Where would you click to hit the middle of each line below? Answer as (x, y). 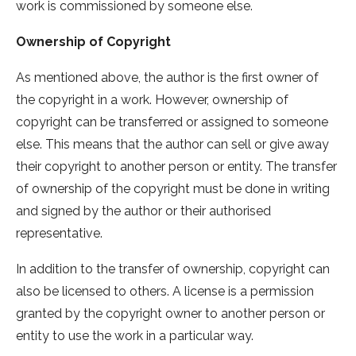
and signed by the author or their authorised (143, 211)
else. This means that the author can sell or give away (172, 145)
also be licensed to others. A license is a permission (165, 292)
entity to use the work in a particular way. (136, 336)
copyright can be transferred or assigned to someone (172, 122)
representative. (59, 234)
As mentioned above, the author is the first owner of (167, 78)
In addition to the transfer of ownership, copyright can (173, 269)
